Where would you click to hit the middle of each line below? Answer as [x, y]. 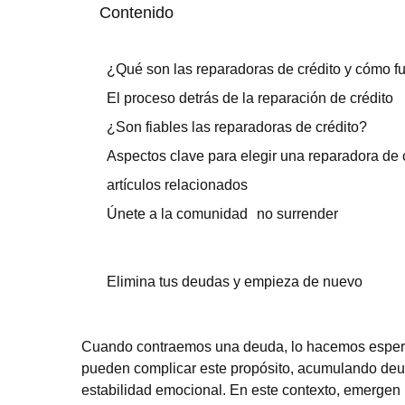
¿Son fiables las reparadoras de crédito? [237, 127]
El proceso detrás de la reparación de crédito [250, 98]
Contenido [137, 13]
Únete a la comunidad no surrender [222, 214]
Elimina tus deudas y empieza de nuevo [235, 282]
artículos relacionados [177, 185]
